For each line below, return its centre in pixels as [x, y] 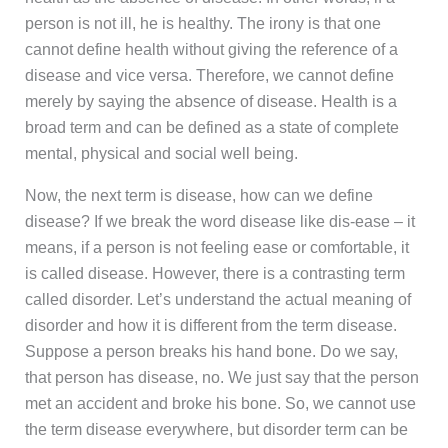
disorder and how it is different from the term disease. [210, 326]
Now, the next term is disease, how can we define [198, 196]
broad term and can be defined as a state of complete [211, 128]
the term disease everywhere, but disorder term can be [216, 430]
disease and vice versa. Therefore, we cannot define [209, 76]
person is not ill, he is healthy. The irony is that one [202, 24]
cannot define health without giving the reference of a [211, 50]
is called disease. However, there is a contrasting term [214, 274]
